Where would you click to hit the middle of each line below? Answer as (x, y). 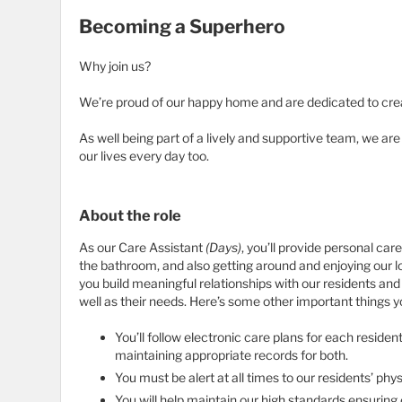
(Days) (223, 248)
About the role (130, 216)
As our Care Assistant (142, 248)
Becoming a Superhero (182, 27)
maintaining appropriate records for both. (232, 355)
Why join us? (115, 66)
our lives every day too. (144, 156)
